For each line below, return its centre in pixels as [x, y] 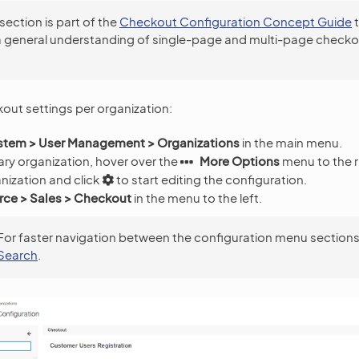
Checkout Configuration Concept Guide [236, 21]
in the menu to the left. [197, 197]
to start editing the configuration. [210, 179]
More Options [240, 161]
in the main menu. [291, 142]
